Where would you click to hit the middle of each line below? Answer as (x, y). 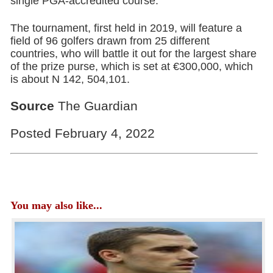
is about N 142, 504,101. (70, 79)
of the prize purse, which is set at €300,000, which (131, 66)
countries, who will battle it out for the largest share (133, 54)
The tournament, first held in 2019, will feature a (126, 28)
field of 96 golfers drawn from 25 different (110, 41)
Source (32, 105)
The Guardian (96, 105)
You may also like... (56, 205)
